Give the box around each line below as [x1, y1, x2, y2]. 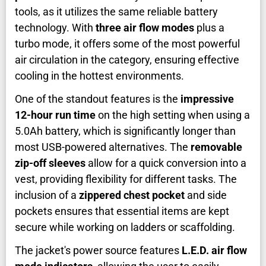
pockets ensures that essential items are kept [15, 205, 229, 218]
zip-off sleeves [15, 157, 85, 170]
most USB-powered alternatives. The [15, 141, 191, 154]
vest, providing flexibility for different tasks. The [15, 173, 237, 186]
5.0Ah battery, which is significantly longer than [15, 125, 236, 138]
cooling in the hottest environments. [15, 69, 184, 83]
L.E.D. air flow [182, 244, 247, 257]
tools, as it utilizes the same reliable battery [15, 5, 218, 18]
